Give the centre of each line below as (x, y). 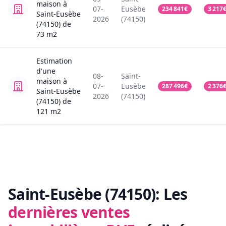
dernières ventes (69, 212)
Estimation (54, 61)
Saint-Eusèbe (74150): (84, 194)
